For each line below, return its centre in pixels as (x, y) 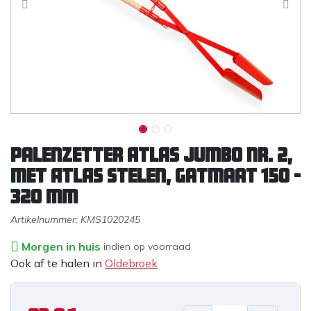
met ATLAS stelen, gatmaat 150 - (155, 176)
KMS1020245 (110, 219)
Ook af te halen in (56, 263)
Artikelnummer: (45, 219)
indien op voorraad (147, 246)
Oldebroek (131, 263)
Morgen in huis (61, 246)
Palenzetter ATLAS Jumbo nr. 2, (151, 155)
